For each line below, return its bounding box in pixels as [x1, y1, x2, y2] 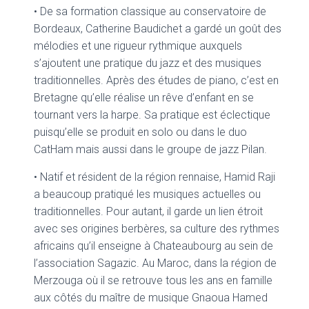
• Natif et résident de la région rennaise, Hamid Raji [34, 170, 275, 183]
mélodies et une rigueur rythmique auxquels [34, 39, 242, 52]
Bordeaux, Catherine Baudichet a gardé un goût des [34, 22, 281, 35]
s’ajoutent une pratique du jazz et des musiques [34, 57, 261, 70]
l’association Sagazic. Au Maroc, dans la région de [34, 257, 277, 270]
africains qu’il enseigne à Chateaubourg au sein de [34, 239, 273, 252]
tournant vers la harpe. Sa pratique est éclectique [34, 108, 270, 121]
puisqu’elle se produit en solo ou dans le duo [34, 126, 247, 139]
